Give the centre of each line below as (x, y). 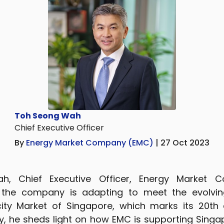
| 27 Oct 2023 (182, 143)
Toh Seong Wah (48, 116)
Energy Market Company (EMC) (91, 143)
